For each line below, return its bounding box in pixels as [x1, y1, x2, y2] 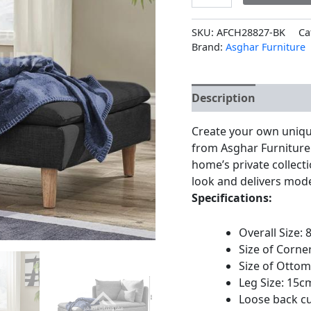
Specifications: [192, 190, 273, 206]
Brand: [192, 40, 226, 53]
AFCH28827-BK [217, 25, 286, 39]
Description [192, 90, 256, 106]
